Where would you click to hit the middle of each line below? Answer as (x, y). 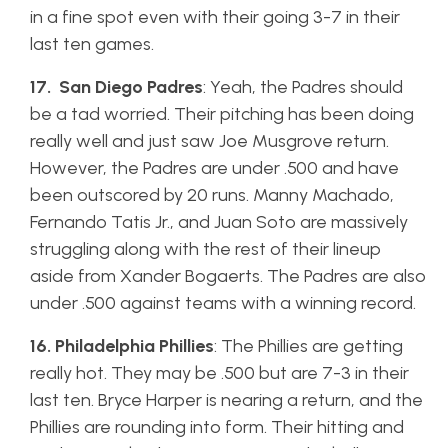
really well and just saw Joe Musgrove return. (209, 141)
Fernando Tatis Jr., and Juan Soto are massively (219, 222)
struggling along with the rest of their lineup (205, 249)
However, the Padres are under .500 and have (214, 168)
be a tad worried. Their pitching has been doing (222, 114)
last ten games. (94, 44)
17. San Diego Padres (116, 87)
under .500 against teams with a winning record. (225, 303)
